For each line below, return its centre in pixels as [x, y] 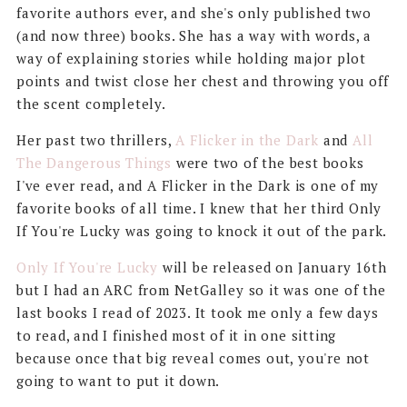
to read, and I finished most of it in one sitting [176, 335]
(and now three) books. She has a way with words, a [194, 35]
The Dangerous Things [94, 162]
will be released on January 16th [272, 267]
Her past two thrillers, [96, 139]
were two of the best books [268, 162]
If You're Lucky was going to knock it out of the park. [202, 230]
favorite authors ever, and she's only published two [194, 12]
